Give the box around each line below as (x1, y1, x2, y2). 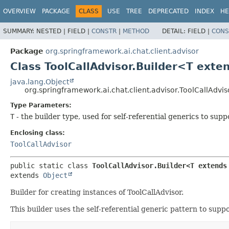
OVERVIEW (3, 8, 36, 15)
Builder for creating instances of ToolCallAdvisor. (10, 188, 184, 196)
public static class (10, 161, 92, 170)
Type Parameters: (10, 101, 72, 109)
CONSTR (91, 27, 117, 35)
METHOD (123, 27, 149, 35)
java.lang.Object (10, 77, 69, 86)
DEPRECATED (148, 8, 189, 15)
